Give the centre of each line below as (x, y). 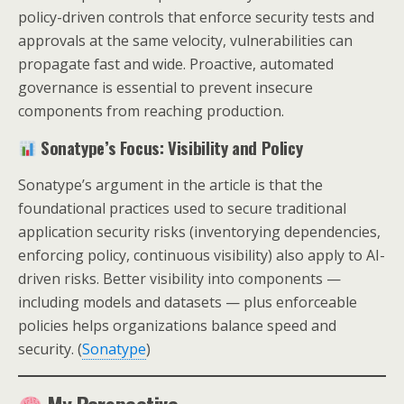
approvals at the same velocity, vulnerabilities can (185, 41)
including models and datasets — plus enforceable (188, 302)
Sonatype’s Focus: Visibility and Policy (171, 147)
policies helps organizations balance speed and (177, 326)
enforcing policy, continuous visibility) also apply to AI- (202, 255)
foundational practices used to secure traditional (182, 208)
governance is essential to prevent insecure (165, 87)
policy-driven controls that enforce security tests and (196, 17)
